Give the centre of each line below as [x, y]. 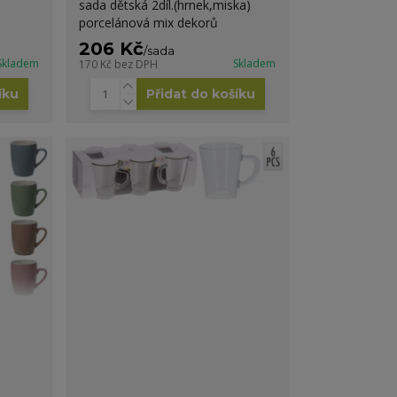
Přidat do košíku [200, 93]
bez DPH [136, 64]
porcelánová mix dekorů [149, 22]
